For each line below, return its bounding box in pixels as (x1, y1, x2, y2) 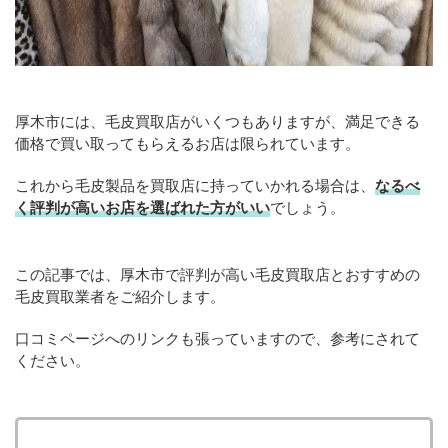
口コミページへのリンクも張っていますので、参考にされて (15, 329, 420, 348)
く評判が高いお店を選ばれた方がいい (15, 198, 270, 217)
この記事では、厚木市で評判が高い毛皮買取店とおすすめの (15, 265, 420, 284)
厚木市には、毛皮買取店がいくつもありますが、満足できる (15, 112, 420, 131)
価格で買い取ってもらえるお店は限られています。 (15, 134, 360, 153)
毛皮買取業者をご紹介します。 (15, 287, 225, 306)
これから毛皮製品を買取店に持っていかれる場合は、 (15, 176, 375, 195)
